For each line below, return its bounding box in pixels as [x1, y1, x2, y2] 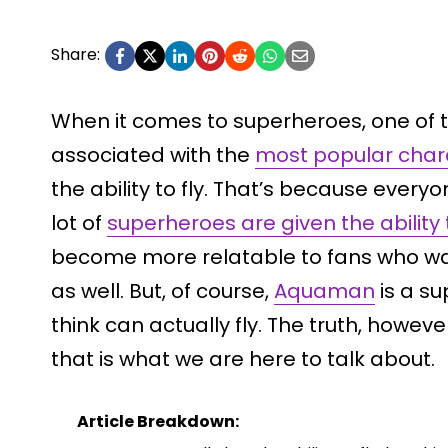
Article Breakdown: [77, 409, 239, 433]
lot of [51, 208, 107, 237]
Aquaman [274, 276, 375, 305]
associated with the [51, 140, 255, 169]
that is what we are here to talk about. [51, 344, 435, 373]
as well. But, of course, [51, 276, 274, 305]
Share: [51, 42, 100, 66]
